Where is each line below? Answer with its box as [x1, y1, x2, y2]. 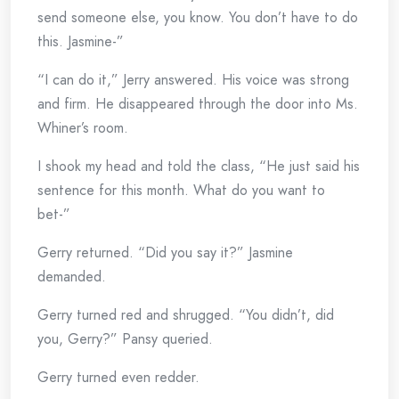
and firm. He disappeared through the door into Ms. [37, 94, 358, 114]
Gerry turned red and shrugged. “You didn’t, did [37, 305, 334, 325]
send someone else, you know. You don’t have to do [37, 7, 358, 28]
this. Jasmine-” [37, 31, 124, 52]
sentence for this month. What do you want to [37, 180, 325, 200]
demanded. [37, 266, 106, 287]
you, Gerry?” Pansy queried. [37, 329, 213, 349]
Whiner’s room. [37, 118, 128, 138]
